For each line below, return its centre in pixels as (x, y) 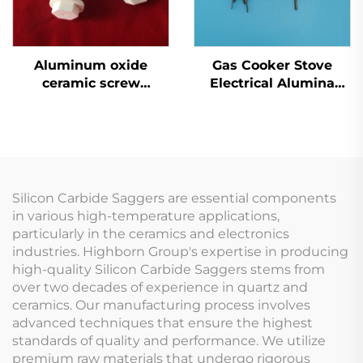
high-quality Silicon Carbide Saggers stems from (169, 269)
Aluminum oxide (91, 65)
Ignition (272, 154)
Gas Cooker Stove (272, 65)
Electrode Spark (272, 136)
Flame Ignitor (272, 118)
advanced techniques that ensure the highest (162, 322)
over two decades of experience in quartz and (160, 287)
